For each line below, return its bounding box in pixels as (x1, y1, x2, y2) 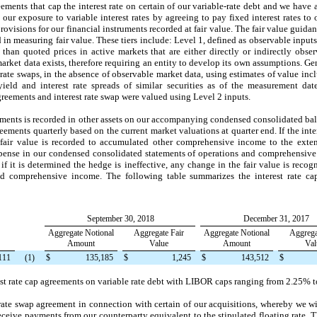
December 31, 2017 (243, 213, 309, 224)
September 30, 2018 (87, 213, 154, 224)
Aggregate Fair (134, 227, 184, 238)
